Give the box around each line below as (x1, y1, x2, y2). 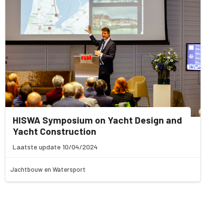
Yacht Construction (13, 126, 96, 137)
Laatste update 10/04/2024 (13, 143, 98, 151)
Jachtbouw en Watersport (10, 165, 86, 174)
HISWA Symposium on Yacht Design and (13, 114, 182, 126)
